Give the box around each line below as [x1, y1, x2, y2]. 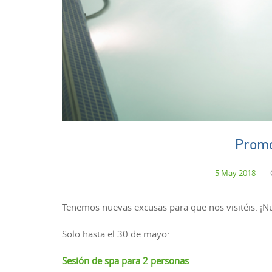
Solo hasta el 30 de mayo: [62, 228, 169, 240]
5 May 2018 [214, 168, 256, 179]
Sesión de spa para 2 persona [62, 254, 185, 267]
